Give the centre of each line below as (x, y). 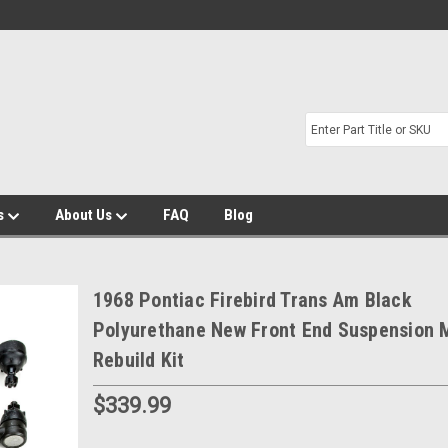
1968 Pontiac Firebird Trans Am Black (252, 300)
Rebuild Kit (138, 360)
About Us (85, 215)
